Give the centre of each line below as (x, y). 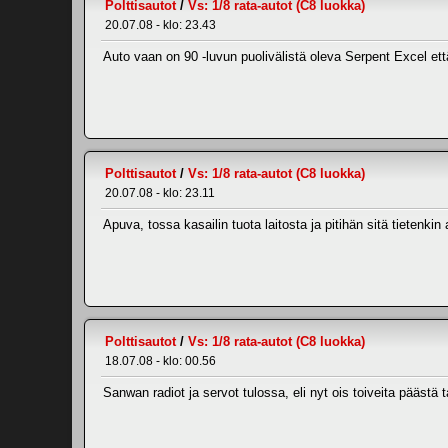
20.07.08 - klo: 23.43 (160, 25)
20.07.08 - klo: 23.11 (160, 193)
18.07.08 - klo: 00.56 (160, 361)
